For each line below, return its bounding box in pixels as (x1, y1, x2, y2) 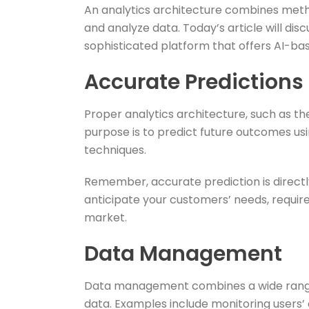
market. (84, 210, 127, 226)
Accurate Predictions (84, 68, 303, 97)
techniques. (84, 142, 146, 158)
